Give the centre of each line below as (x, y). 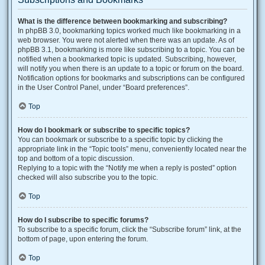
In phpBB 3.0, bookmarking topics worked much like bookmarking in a (129, 31)
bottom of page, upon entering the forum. (83, 239)
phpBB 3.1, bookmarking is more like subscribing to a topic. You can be (131, 50)
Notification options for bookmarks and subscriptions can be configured (131, 78)
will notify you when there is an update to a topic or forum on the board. (131, 69)
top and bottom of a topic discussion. (76, 159)
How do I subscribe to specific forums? (83, 220)
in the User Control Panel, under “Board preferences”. (104, 88)
